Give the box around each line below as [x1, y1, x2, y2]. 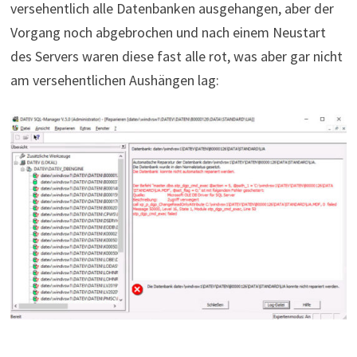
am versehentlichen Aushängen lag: [10, 70, 219, 89]
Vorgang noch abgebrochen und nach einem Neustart [10, 22, 326, 41]
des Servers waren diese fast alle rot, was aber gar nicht [10, 46, 343, 65]
